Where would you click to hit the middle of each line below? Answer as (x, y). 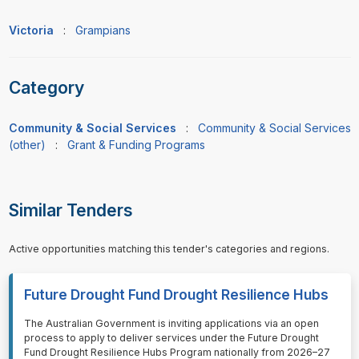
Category (46, 88)
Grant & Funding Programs (136, 145)
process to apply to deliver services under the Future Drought (171, 337)
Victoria (31, 30)
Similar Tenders (71, 211)
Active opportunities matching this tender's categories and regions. (169, 248)
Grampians (103, 30)
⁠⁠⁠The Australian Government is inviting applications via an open (171, 323)
